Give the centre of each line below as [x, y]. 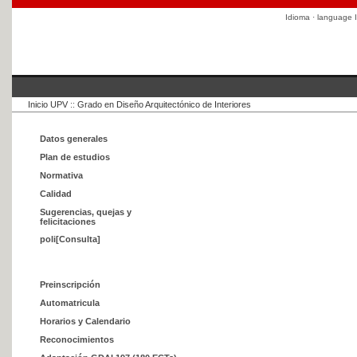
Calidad [56, 194]
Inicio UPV [48, 104]
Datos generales [74, 139]
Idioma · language [320, 17]
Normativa [61, 175]
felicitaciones [68, 222]
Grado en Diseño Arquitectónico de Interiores [164, 104]
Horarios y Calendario [85, 321]
